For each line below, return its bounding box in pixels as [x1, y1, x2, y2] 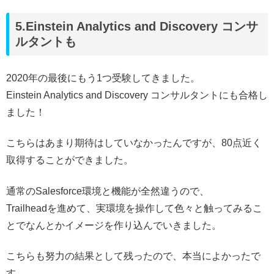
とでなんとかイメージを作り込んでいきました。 [6, 220, 221, 231]
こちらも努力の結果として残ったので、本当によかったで [6, 251, 261, 262]
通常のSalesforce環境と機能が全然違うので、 [6, 185, 209, 196]
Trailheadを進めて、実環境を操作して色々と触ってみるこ [6, 202, 262, 213]
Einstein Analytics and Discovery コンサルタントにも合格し [6, 89, 268, 100]
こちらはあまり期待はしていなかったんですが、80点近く [6, 138, 262, 149]
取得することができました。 [6, 155, 133, 166]
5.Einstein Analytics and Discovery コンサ [15, 20, 258, 34]
